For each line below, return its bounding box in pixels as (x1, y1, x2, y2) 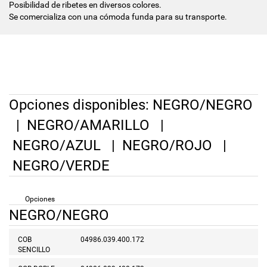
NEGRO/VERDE (13, 157, 110, 175)
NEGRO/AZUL (13, 137, 101, 154)
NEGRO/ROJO (122, 137, 212, 154)
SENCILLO (18, 246, 50, 254)
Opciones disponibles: (9, 97, 153, 114)
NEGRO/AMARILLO (27, 117, 150, 134)
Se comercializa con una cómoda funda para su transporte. (9, 12, 227, 22)
